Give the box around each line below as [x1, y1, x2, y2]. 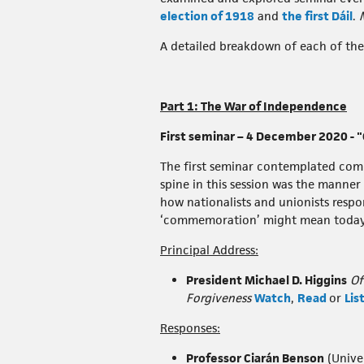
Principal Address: [160, 242, 258, 258]
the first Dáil [282, 8, 353, 24]
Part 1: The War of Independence [160, 98, 347, 115]
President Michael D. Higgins [186, 272, 347, 288]
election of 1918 [160, 8, 254, 24]
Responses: [160, 320, 220, 336]
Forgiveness [186, 290, 251, 306]
